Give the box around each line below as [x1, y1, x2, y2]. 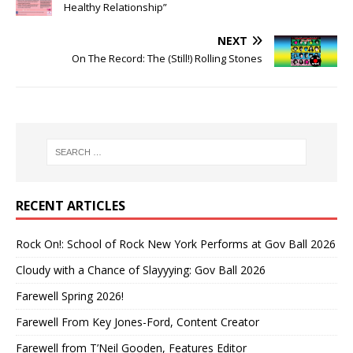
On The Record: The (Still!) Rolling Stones [72, 50, 262, 65]
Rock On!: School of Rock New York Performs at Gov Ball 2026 [16, 236, 336, 251]
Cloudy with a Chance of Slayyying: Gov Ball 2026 [16, 262, 266, 277]
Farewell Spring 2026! [16, 288, 124, 303]
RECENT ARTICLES [16, 196, 125, 214]
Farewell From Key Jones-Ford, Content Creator [16, 314, 259, 329]
